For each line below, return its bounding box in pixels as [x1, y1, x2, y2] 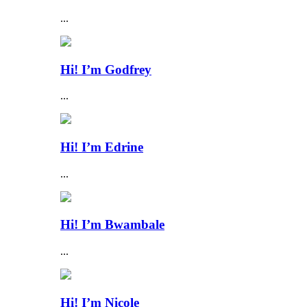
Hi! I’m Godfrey [60, 62, 151, 77]
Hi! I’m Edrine [60, 140, 143, 155]
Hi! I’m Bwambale [60, 217, 164, 232]
